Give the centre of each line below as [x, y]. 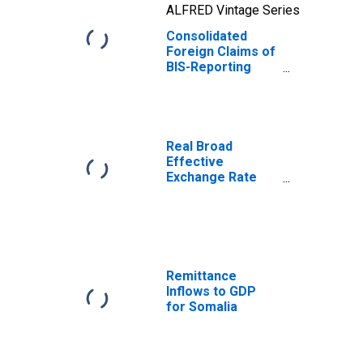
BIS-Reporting [209, 67]
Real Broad [199, 146]
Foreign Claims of [221, 51]
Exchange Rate [211, 177]
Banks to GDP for [219, 82]
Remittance [201, 276]
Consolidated [207, 36]
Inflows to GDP [211, 291]
